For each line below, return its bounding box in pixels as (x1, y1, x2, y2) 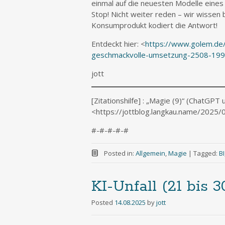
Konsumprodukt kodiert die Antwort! (91, 20, 217, 30)
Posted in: (103, 149, 136, 158)
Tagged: (193, 149, 219, 158)
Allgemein (135, 149, 165, 158)
